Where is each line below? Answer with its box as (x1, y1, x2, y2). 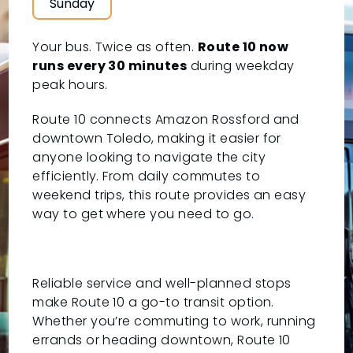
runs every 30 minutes (32, 57, 188, 76)
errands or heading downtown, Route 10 (32, 331, 291, 350)
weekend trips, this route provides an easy (32, 186, 307, 205)
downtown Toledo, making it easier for (32, 129, 281, 148)
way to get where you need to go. (32, 205, 255, 224)
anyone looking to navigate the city (32, 148, 266, 167)
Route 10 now (197, 38, 289, 57)
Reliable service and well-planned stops (32, 274, 292, 293)
